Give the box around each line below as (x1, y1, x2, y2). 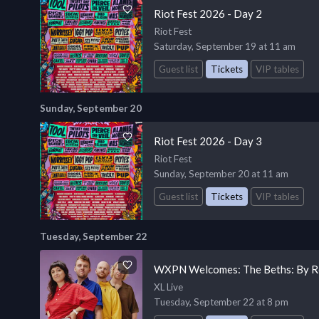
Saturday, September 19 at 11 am (154, 40, 296, 52)
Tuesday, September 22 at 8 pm (154, 296, 288, 308)
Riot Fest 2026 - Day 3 (154, 135, 262, 148)
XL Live (154, 281, 183, 293)
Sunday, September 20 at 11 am (154, 168, 288, 180)
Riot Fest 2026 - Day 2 (154, 6, 262, 20)
